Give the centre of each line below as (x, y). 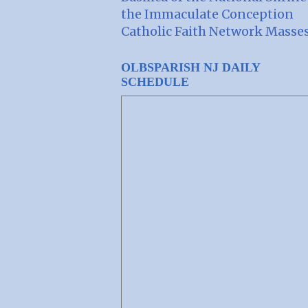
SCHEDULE (155, 81)
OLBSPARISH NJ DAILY (190, 67)
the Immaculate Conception (207, 14)
